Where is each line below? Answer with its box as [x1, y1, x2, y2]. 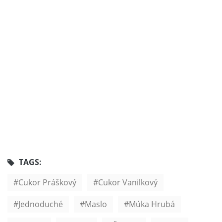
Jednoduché [18, 198, 63, 210]
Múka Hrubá [129, 198, 175, 210]
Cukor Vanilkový [98, 176, 158, 188]
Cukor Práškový [18, 176, 76, 188]
